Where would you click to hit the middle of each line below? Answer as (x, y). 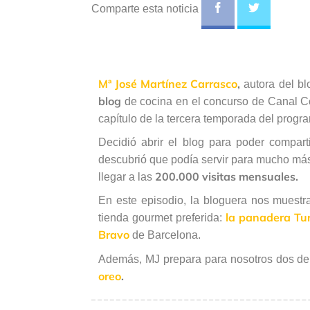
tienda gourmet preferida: (162, 218)
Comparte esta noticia (146, 9)
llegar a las (127, 177)
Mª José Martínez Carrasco (168, 84)
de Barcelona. (165, 235)
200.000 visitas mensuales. (227, 177)
